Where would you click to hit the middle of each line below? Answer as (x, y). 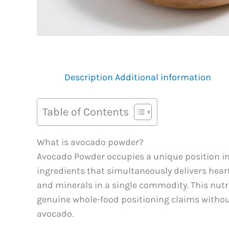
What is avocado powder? (90, 142)
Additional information (163, 77)
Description (89, 77)
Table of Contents (86, 112)
